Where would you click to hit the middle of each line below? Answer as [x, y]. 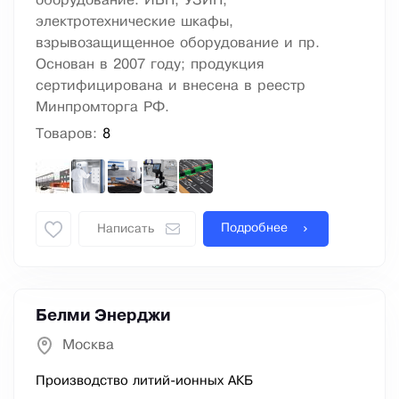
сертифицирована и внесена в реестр [171, 86]
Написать [126, 230]
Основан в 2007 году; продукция [150, 65]
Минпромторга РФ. [102, 108]
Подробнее [254, 229]
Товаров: [69, 134]
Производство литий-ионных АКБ [144, 382]
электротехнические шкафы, [134, 22]
